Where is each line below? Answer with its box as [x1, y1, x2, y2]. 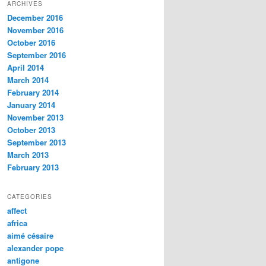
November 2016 [7, 24, 64, 36]
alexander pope [7, 242, 64, 254]
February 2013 [7, 161, 59, 173]
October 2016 [7, 36, 55, 48]
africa [7, 217, 27, 229]
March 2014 [7, 74, 49, 85]
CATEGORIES [7, 192, 52, 201]
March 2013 [7, 148, 49, 160]
